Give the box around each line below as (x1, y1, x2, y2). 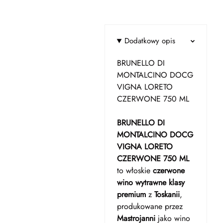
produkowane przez (116, 201, 183, 212)
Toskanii (154, 189, 180, 200)
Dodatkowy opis (124, 35, 176, 46)
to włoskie (116, 165, 153, 176)
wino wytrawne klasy (116, 177, 185, 188)
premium (116, 189, 146, 200)
